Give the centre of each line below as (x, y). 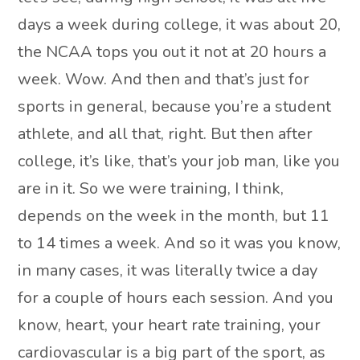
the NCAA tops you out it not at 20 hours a (172, 51)
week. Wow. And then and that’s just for (164, 79)
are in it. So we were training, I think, (151, 188)
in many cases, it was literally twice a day (168, 270)
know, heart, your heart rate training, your (170, 325)
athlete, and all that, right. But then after (166, 133)
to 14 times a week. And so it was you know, (180, 243)
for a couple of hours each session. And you (176, 297)
